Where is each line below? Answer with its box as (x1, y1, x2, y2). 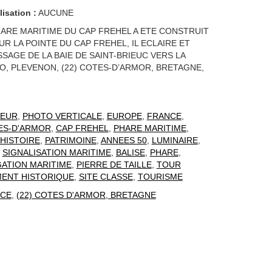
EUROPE (106, 111, 142, 121)
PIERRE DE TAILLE (76, 160, 152, 169)
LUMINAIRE (151, 135, 198, 145)
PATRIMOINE (44, 135, 97, 145)
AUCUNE (36, 8, 73, 18)
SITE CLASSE (78, 172, 133, 182)
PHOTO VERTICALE (22, 111, 102, 121)
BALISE (115, 148, 145, 157)
